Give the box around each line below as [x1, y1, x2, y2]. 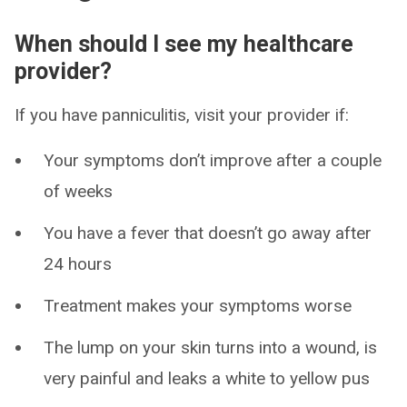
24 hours [44, 253, 112, 274]
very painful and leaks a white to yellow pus [44, 368, 370, 389]
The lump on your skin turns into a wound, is [44, 337, 377, 358]
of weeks [44, 181, 113, 202]
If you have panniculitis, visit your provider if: [15, 104, 349, 125]
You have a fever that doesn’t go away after [44, 223, 372, 243]
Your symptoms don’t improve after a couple [44, 150, 382, 171]
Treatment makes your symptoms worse [44, 295, 352, 316]
